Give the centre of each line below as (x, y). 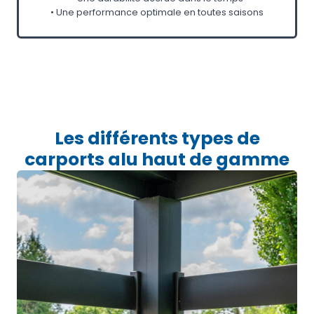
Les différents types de (157, 138)
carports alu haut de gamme (157, 159)
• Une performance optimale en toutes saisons (157, 12)
